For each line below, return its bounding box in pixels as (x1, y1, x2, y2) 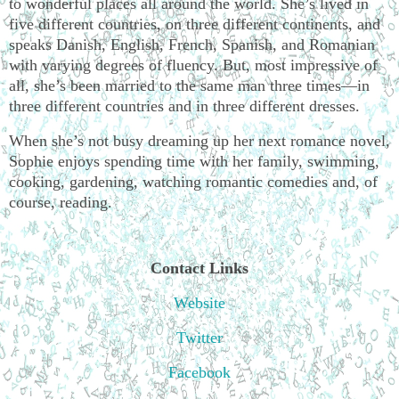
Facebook (168, 362, 231, 381)
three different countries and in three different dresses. (9, 96, 360, 115)
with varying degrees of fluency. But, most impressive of (9, 55, 378, 74)
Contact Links (151, 259, 248, 278)
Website (174, 294, 225, 313)
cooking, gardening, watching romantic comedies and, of (9, 172, 378, 191)
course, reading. (9, 192, 112, 211)
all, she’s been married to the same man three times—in (9, 76, 370, 94)
